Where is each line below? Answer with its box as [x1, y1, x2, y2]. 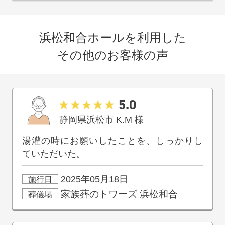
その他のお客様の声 [57, 48, 168, 62]
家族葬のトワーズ [60, 188, 137, 199]
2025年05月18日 [58, 174, 128, 185]
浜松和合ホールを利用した [39, 31, 186, 45]
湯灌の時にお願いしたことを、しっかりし [22, 136, 203, 146]
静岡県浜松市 [59, 115, 114, 125]
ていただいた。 [22, 149, 86, 159]
